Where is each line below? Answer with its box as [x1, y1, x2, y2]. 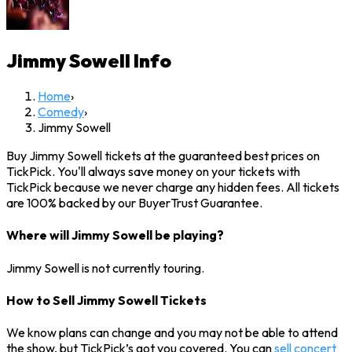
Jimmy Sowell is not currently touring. [6, 259, 204, 276]
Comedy [38, 104, 84, 120]
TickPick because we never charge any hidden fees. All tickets [6, 179, 339, 196]
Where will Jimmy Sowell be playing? [6, 227, 224, 244]
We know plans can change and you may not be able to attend [6, 324, 338, 341]
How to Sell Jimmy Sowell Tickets [6, 291, 207, 308]
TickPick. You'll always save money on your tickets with [6, 163, 300, 180]
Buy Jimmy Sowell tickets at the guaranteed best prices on [6, 148, 320, 164]
